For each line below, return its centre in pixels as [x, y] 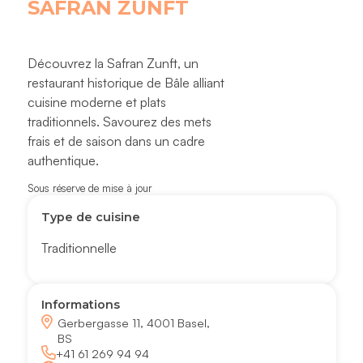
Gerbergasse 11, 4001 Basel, [133, 323]
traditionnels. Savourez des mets [119, 122]
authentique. [63, 161]
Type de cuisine [91, 217]
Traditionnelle [79, 248]
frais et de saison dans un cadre [116, 141]
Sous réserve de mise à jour [90, 188]
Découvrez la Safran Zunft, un [113, 64]
